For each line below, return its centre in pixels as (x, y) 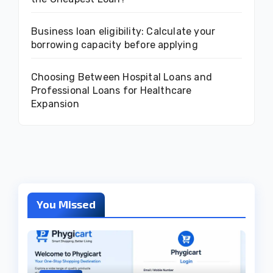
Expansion (55, 104)
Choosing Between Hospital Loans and (122, 77)
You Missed (66, 204)
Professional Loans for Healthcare (112, 91)
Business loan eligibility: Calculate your (123, 32)
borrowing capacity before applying (115, 45)
